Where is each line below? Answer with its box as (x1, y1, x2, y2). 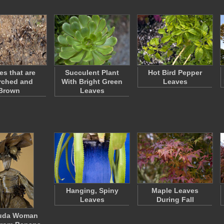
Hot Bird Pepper (148, 68, 202, 76)
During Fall (156, 195, 194, 203)
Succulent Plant (65, 68, 119, 76)
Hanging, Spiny (65, 186, 118, 194)
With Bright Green (61, 77, 122, 85)
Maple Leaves (151, 186, 198, 194)
